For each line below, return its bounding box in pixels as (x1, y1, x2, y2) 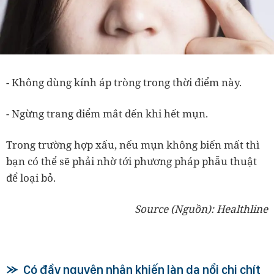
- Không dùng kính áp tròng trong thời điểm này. (6, 75, 242, 90)
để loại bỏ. (6, 171, 56, 185)
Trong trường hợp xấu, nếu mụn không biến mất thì (6, 138, 259, 152)
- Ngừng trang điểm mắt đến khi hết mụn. (6, 106, 208, 121)
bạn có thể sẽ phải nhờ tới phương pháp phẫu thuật (6, 154, 257, 169)
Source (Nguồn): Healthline (135, 202, 268, 217)
